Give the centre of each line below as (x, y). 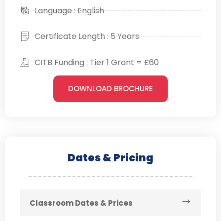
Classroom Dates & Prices (81, 203)
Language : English (69, 10)
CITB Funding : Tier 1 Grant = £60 (97, 62)
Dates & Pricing (110, 157)
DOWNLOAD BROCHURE (110, 88)
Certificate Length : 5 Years (87, 37)
